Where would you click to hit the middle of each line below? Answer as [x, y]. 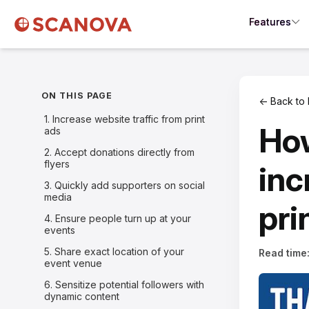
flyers [57, 163]
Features [270, 21]
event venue [73, 263]
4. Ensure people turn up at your [118, 218]
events [60, 230]
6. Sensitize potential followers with [124, 284]
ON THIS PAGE [77, 96]
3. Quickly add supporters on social [125, 185]
